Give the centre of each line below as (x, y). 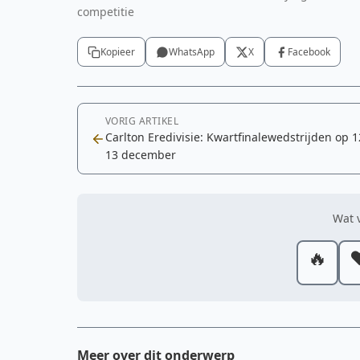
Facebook (309, 52)
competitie (106, 12)
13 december (141, 155)
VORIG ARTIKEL (142, 121)
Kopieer (118, 52)
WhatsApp (192, 52)
